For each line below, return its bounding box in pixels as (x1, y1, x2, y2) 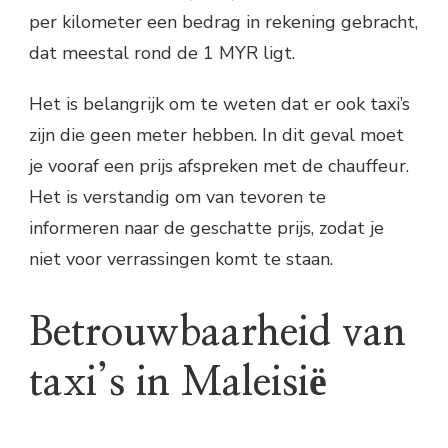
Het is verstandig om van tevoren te (29, 184, 326, 209)
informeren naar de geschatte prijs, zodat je (29, 215, 384, 240)
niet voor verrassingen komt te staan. (29, 246, 333, 271)
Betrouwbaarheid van (29, 312, 406, 353)
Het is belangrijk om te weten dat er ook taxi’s (29, 91, 410, 116)
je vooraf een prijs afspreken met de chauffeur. (29, 153, 409, 178)
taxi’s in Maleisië (29, 362, 327, 403)
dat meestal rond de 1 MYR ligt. (29, 40, 295, 65)
